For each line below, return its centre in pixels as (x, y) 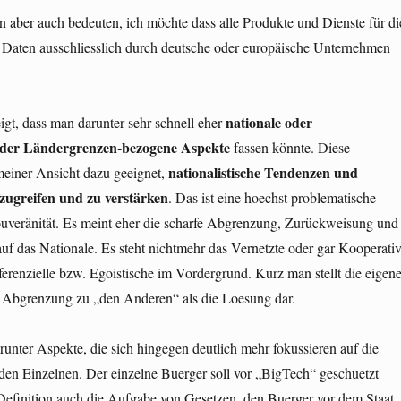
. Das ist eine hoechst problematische (272, 198)
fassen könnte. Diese (290, 148)
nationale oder (269, 123)
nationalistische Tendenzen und (263, 173)
